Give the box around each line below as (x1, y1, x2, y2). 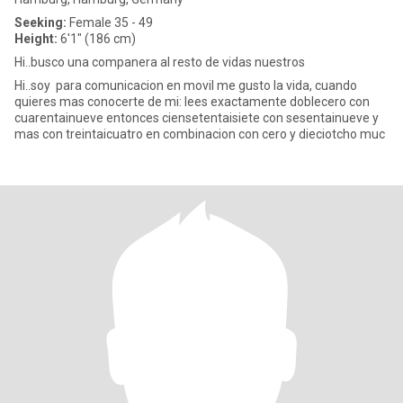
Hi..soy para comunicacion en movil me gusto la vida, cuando (14, 78, 357, 93)
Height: (14, 31, 58, 46)
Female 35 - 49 (67, 15, 153, 30)
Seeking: (14, 15, 67, 30)
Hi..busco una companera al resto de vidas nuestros (14, 55, 305, 69)
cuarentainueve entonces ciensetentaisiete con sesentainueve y (14, 111, 379, 125)
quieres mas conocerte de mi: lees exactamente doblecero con (14, 94, 370, 109)
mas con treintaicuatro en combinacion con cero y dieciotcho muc (14, 127, 385, 141)
